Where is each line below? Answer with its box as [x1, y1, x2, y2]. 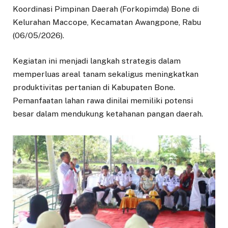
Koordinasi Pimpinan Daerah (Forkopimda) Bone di [13, 4, 199, 14]
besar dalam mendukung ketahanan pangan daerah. [13, 108, 203, 119]
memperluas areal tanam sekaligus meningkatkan [13, 69, 198, 79]
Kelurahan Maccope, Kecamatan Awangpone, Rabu [13, 17, 201, 27]
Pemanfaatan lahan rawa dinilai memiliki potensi [13, 95, 193, 105]
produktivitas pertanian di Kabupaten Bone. [13, 82, 175, 92]
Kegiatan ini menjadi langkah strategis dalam [13, 55, 181, 66]
